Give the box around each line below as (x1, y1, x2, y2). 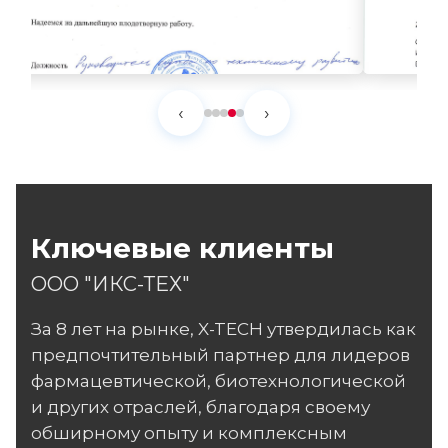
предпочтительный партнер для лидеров (31, 345, 410, 365)
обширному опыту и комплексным (31, 423, 347, 443)
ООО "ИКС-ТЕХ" (31, 271, 190, 296)
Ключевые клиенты (31, 231, 334, 265)
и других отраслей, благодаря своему (31, 397, 370, 417)
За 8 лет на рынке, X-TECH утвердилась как (31, 319, 416, 339)
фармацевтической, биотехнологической (31, 371, 406, 391)
